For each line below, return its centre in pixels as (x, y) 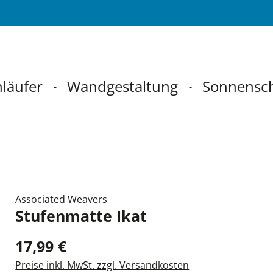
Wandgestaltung (122, 86)
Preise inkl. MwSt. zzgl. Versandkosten (102, 265)
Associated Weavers (62, 199)
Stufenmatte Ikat (81, 216)
